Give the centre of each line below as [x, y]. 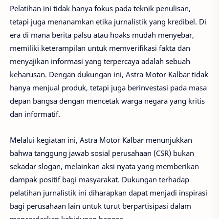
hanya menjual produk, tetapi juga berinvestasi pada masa [108, 88]
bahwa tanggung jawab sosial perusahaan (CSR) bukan [102, 153]
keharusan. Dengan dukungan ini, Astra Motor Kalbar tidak [109, 74]
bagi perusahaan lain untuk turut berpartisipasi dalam [100, 206]
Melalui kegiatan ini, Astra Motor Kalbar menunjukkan [101, 140]
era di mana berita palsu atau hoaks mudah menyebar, [102, 35]
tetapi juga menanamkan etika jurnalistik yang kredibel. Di [108, 22]
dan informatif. [35, 114]
